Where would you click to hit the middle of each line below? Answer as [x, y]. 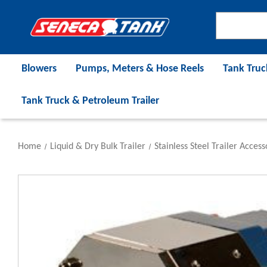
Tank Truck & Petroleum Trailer [90, 101]
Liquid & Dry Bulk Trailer [97, 146]
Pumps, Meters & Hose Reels [140, 69]
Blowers [39, 69]
